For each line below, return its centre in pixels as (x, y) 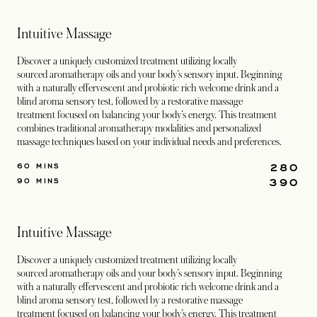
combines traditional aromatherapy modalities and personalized (139, 128)
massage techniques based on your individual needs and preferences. (149, 142)
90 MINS (39, 180)
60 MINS (39, 166)
